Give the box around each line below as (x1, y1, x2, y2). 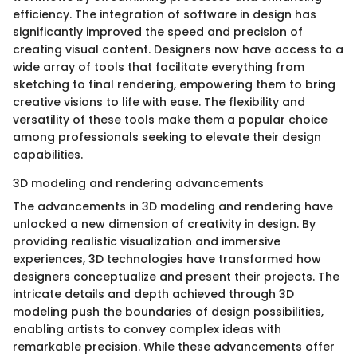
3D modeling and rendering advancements (13, 175, 264, 192)
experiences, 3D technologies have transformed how (13, 251, 321, 268)
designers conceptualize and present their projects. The (13, 269, 339, 285)
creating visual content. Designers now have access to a (13, 41, 343, 58)
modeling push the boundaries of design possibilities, (13, 304, 324, 320)
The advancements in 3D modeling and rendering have (13, 198, 333, 215)
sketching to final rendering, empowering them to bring (13, 76, 335, 93)
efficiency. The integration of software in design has (13, 6, 316, 23)
